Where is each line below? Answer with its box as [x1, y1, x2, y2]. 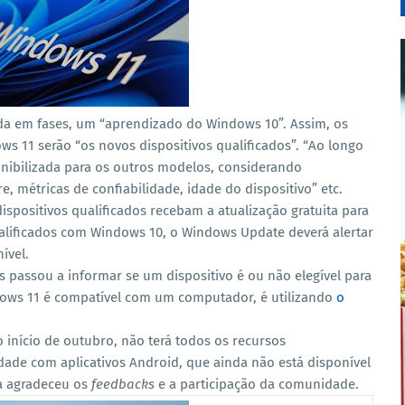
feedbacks [91, 376, 155, 392]
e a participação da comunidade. [155, 376, 359, 392]
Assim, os [290, 116, 348, 132]
